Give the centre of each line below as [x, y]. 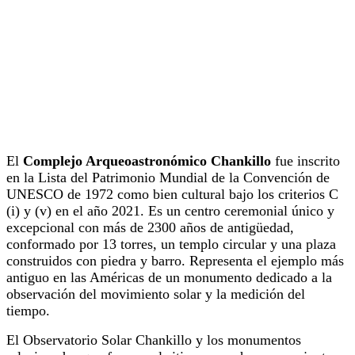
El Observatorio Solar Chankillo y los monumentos [154, 340]
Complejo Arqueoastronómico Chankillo [147, 160]
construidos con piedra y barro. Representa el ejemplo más [175, 260]
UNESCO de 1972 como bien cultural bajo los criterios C [172, 194]
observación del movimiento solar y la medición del [156, 294]
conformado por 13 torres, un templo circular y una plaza [171, 244]
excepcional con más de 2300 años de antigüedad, [150, 227]
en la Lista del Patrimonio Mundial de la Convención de [168, 177]
